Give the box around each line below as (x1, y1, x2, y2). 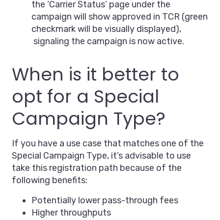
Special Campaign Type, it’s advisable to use (12, 150, 191, 162)
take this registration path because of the (12, 163, 182, 174)
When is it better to (12, 62, 179, 87)
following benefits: (12, 175, 87, 186)
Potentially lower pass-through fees (31, 195, 178, 206)
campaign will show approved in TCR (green (31, 11, 208, 23)
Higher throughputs (31, 207, 111, 219)
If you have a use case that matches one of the (12, 138, 204, 149)
